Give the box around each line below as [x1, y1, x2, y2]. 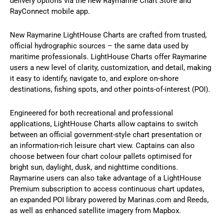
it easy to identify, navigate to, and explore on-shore [10, 74, 179, 83]
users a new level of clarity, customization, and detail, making [10, 63, 211, 73]
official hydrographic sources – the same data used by [10, 41, 188, 51]
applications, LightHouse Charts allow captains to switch [10, 119, 198, 129]
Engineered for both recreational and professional [10, 109, 173, 118]
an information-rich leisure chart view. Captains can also [10, 141, 195, 150]
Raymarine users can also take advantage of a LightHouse [10, 174, 201, 183]
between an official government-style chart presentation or [10, 130, 202, 140]
